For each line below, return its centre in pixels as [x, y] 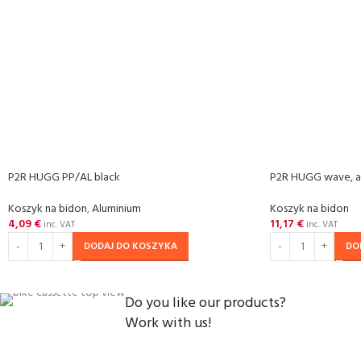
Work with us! [168, 324]
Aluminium [116, 209]
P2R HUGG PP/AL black [64, 178]
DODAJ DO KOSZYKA [131, 247]
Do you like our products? [205, 303]
